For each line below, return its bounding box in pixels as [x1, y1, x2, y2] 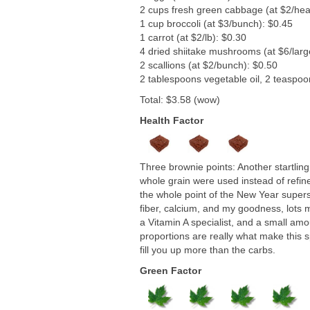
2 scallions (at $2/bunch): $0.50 [140, 59, 277, 71]
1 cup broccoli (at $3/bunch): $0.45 [140, 17, 293, 29]
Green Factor [140, 265, 201, 277]
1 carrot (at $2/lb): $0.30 [140, 31, 246, 43]
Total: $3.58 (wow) [140, 93, 220, 105]
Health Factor [140, 114, 203, 126]
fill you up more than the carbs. [140, 244, 275, 256]
